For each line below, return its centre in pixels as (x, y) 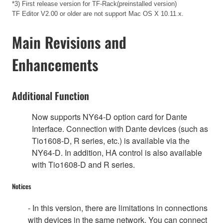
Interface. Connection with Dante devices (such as (120, 128)
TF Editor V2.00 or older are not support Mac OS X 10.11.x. (98, 13)
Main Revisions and (69, 42)
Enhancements (55, 64)
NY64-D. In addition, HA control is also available (117, 152)
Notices (21, 186)
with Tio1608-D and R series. (83, 164)
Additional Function (51, 95)
